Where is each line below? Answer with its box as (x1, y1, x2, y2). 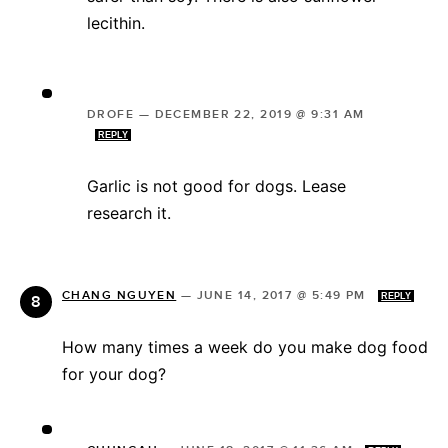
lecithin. (87, 12, 145, 33)
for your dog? (62, 363, 166, 384)
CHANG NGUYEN (62, 287, 177, 303)
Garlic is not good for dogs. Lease (87, 175, 346, 196)
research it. (87, 202, 171, 223)
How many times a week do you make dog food (62, 336, 428, 357)
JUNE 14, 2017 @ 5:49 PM (196, 287, 371, 303)
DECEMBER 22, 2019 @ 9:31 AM (154, 106, 365, 122)
